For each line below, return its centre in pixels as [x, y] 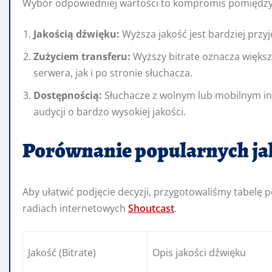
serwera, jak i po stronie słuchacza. [113, 73]
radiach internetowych [75, 209]
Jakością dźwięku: [76, 34]
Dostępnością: [68, 96]
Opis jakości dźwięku [199, 253]
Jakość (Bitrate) [62, 253]
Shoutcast [151, 209]
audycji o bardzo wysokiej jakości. [110, 112]
